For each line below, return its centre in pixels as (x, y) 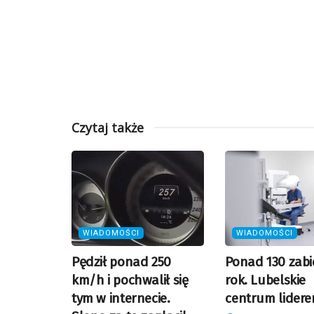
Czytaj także (108, 128)
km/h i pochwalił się (130, 280)
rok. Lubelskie (266, 280)
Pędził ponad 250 (121, 261)
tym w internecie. (121, 298)
